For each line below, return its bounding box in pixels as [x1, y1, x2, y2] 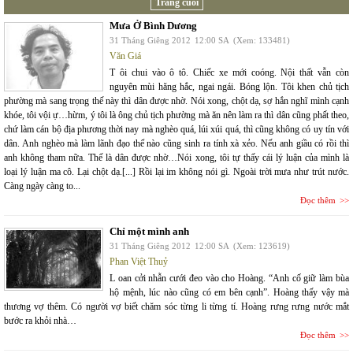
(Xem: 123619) [233, 241, 290, 251]
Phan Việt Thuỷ [110, 256, 168, 267]
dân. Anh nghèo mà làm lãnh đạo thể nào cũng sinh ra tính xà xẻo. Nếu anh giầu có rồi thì [4, 138, 349, 149]
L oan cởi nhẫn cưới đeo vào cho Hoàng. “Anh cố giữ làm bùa [110, 273, 349, 284]
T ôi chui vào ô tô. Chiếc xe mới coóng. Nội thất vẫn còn [110, 67, 349, 78]
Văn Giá [110, 50, 141, 61]
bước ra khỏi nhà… [4, 315, 76, 326]
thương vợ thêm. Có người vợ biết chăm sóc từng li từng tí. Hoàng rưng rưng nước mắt [4, 301, 349, 312]
